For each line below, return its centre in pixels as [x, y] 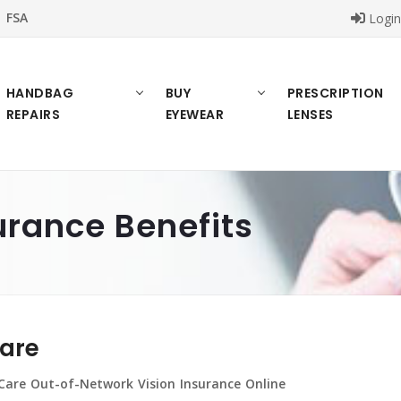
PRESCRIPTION [335, 93]
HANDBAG [40, 93]
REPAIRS [33, 115]
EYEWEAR [195, 115]
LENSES [310, 115]
